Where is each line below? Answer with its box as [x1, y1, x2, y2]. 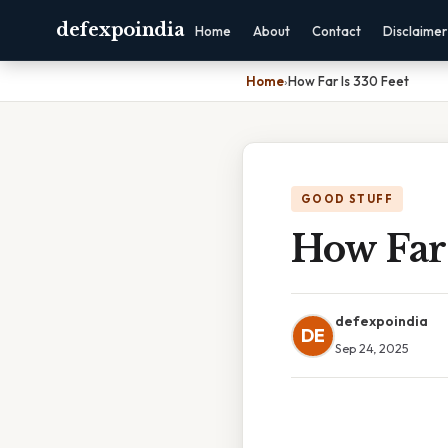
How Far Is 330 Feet [288, 73, 409, 89]
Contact [312, 23, 362, 39]
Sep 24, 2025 [335, 340, 409, 356]
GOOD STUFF [301, 192, 393, 206]
